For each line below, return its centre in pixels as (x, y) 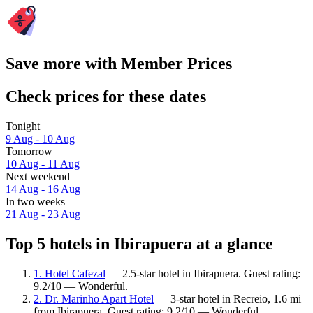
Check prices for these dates (106, 97)
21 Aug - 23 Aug (43, 214)
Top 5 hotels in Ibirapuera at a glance (139, 243)
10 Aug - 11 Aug (43, 164)
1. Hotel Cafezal (70, 273)
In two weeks (35, 202)
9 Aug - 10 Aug (40, 139)
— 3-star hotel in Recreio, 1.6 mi (227, 298)
